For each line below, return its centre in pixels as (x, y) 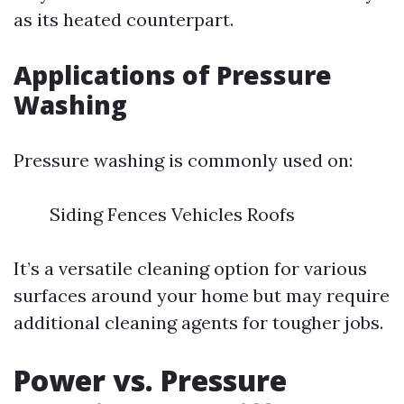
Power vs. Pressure (150, 380)
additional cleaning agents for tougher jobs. (198, 322)
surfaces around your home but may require (202, 295)
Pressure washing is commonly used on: (183, 160)
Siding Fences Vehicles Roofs (172, 214)
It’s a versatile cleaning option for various (190, 268)
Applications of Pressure (173, 75)
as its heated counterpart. (124, 19)
